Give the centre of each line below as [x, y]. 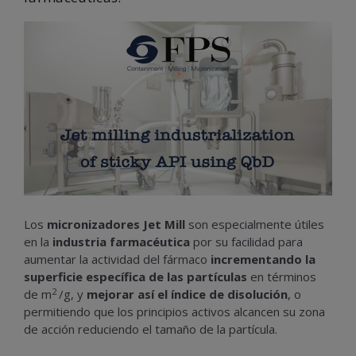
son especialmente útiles [256, 224]
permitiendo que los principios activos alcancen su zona [174, 312]
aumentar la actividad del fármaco [117, 259]
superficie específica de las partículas [135, 277]
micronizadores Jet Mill [118, 224]
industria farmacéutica [121, 242]
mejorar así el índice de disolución [187, 294]
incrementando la [263, 259]
